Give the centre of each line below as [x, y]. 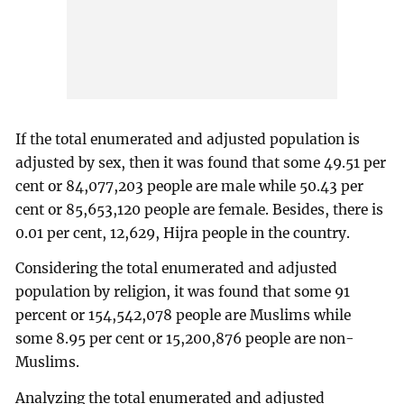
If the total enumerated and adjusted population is [188, 139]
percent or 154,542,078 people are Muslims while [184, 316]
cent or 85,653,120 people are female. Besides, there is [200, 209]
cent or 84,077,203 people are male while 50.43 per [190, 186]
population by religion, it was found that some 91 [183, 292]
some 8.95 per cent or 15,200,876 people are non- [185, 339]
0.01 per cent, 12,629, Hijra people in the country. [183, 233]
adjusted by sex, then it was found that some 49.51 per [201, 162]
